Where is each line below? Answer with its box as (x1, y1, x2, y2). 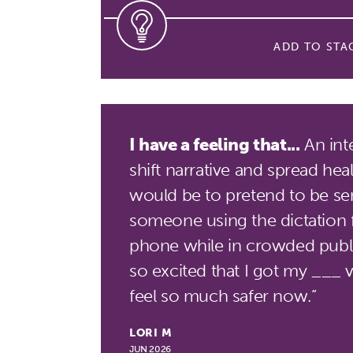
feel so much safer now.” (129, 285, 317, 307)
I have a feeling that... (129, 134, 300, 155)
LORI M (129, 326, 173, 340)
